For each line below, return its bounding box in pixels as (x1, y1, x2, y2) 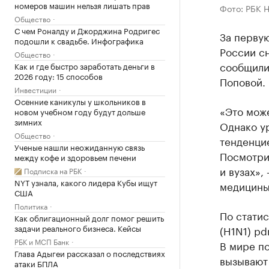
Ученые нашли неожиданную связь (14, 140, 145, 153)
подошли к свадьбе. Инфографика (14, 34, 144, 46)
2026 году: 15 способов (14, 69, 103, 82)
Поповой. (219, 73, 265, 89)
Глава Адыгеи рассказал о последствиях (14, 246, 165, 259)
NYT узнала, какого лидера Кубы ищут (14, 175, 157, 188)
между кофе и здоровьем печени (14, 150, 136, 163)
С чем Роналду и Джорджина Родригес (14, 23, 160, 36)
